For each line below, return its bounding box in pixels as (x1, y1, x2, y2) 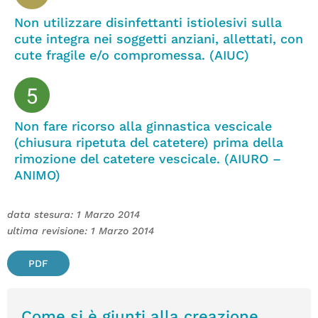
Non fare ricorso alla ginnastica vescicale (14, 118, 272, 133)
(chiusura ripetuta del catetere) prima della (14, 134, 283, 150)
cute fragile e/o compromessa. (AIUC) (14, 47, 249, 62)
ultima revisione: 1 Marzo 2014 (7, 224, 154, 236)
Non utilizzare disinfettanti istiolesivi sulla (14, 14, 282, 30)
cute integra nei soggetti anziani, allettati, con (14, 31, 303, 46)
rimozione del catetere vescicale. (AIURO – (14, 150, 281, 166)
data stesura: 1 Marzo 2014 (7, 208, 140, 220)
